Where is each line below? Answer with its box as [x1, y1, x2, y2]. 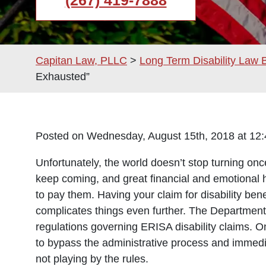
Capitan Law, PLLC [36, 54, 127, 66]
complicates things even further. [36, 205, 189, 217]
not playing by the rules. [36, 253, 148, 265]
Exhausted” [36, 70, 90, 83]
